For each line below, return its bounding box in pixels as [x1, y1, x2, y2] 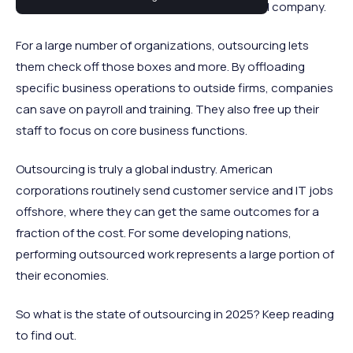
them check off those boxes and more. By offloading [16, 58, 305, 75]
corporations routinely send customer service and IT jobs [16, 182, 333, 199]
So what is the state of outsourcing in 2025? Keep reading [16, 306, 334, 322]
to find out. [16, 327, 76, 344]
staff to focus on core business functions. [16, 122, 247, 139]
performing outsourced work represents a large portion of [16, 246, 334, 262]
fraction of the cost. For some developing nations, [16, 225, 292, 241]
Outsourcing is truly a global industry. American [16, 161, 273, 177]
